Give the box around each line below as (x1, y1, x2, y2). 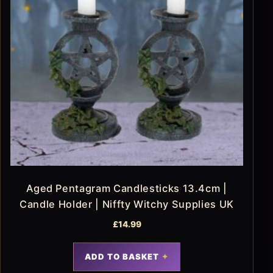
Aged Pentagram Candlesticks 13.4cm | (26, 182, 227, 195)
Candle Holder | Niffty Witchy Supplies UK (19, 198, 234, 211)
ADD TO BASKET (84, 252, 160, 262)
